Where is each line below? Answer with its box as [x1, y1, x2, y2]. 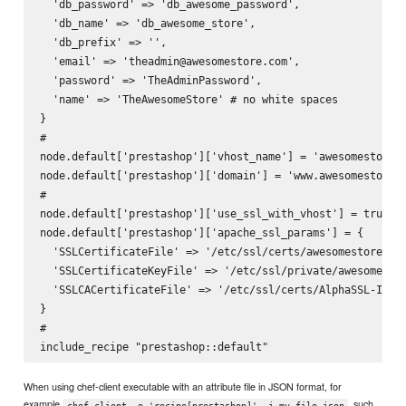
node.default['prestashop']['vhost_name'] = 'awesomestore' [39, 149, 401, 163]
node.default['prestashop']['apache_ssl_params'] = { [39, 225, 363, 239]
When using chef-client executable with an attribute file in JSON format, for [24, 379, 343, 394]
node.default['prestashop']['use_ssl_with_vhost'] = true [39, 206, 389, 220]
